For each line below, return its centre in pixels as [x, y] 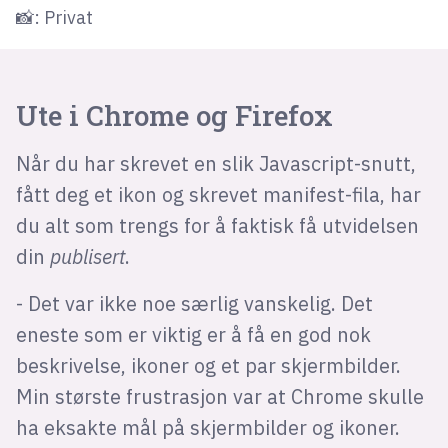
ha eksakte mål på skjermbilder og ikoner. [207, 427]
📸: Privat [54, 18]
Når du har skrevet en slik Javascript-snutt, [215, 163]
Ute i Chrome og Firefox [174, 115]
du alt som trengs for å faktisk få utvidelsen [217, 225]
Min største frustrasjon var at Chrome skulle [219, 396]
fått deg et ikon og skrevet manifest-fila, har [218, 194]
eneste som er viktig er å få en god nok [193, 334]
